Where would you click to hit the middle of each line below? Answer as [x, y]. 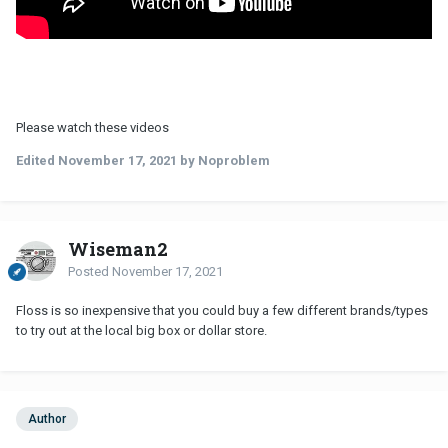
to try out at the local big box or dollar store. [141, 330]
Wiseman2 [118, 248]
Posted [90, 271]
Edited [37, 160]
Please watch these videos [92, 127]
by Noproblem [223, 160]
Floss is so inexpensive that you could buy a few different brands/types [222, 310]
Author [47, 419]
